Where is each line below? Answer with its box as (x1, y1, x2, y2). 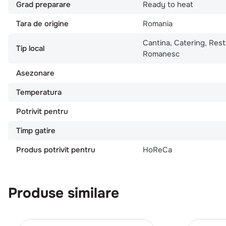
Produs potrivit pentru (16, 144, 95, 155)
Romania (142, 18, 173, 29)
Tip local (16, 43, 44, 53)
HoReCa (142, 144, 172, 155)
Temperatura (16, 87, 62, 97)
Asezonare (16, 68, 54, 78)
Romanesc (142, 48, 180, 59)
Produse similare (8, 184, 119, 202)
